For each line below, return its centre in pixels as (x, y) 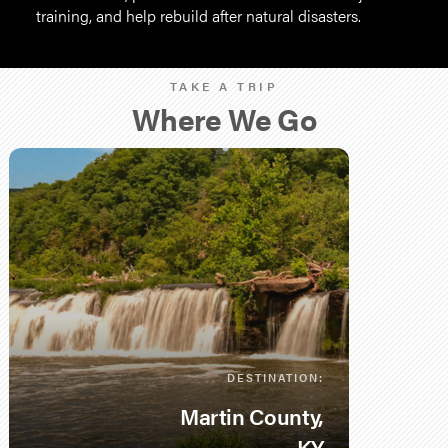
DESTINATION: (275, 377)
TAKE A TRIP (224, 86)
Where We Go (224, 118)
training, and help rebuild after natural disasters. (198, 15)
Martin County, (251, 416)
